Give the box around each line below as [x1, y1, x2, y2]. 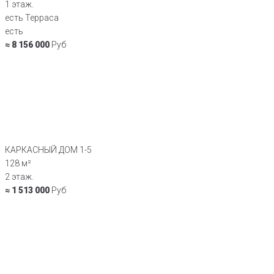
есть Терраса [5, 12, 59, 23]
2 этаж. [5, 171, 34, 182]
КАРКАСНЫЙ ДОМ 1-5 [5, 144, 92, 155]
